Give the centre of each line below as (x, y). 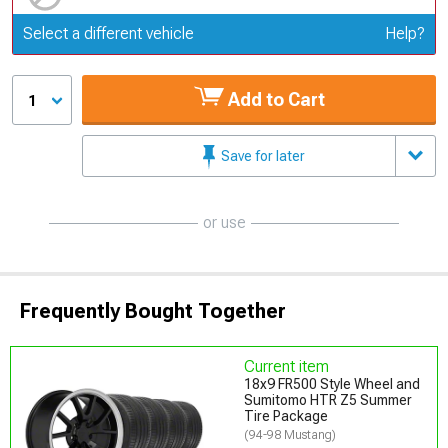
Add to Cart (274, 99)
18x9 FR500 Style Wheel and (332, 383)
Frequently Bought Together (153, 310)
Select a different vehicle (108, 33)
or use (224, 222)
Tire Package (286, 415)
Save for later (261, 155)
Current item (287, 366)
